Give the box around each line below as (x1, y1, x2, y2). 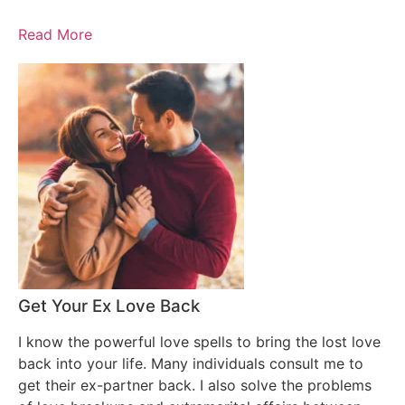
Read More (18, 24, 92, 43)
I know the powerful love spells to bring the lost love (18, 332, 381, 351)
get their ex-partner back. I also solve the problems (18, 375, 372, 394)
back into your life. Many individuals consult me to (18, 353, 363, 372)
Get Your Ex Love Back (18, 295, 200, 316)
